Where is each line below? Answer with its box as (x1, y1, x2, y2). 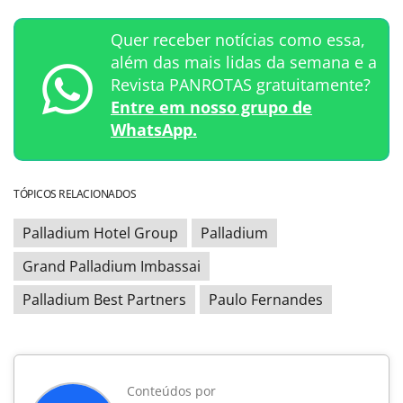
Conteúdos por (127, 381, 216, 399)
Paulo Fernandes (209, 289, 323, 309)
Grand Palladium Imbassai (22, 255, 201, 276)
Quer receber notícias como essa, (111, 28, 365, 50)
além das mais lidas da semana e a (111, 50, 377, 73)
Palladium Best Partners (22, 289, 186, 309)
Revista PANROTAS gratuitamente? (111, 73, 371, 95)
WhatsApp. (111, 118, 197, 140)
